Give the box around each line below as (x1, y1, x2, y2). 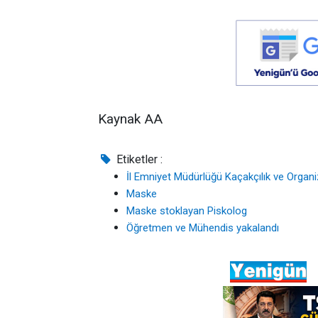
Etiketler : (114, 152, 163, 166)
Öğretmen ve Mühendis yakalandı (126, 221, 279, 234)
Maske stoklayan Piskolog (126, 204, 247, 217)
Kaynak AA (98, 110, 163, 127)
